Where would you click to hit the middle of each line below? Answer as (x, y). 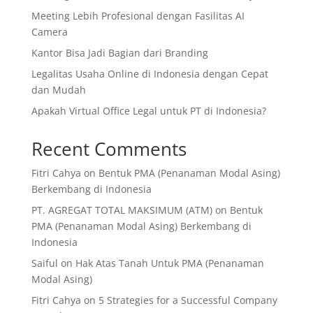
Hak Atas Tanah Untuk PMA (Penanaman (169, 263)
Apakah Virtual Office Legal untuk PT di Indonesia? (148, 111)
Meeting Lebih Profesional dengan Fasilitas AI (138, 16)
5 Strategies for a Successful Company (188, 300)
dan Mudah (58, 90)
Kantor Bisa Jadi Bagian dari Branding (119, 53)
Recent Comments (109, 149)
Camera (49, 32)
